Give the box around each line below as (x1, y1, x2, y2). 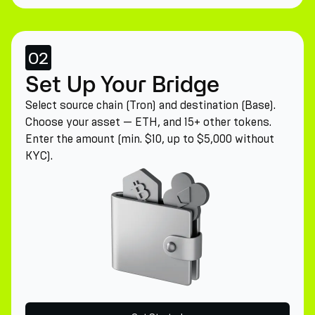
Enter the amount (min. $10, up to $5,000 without (25, 132, 274, 146)
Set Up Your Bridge (25, 71, 219, 96)
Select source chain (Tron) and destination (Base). (25, 98, 276, 112)
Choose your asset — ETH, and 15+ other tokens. (25, 115, 271, 129)
